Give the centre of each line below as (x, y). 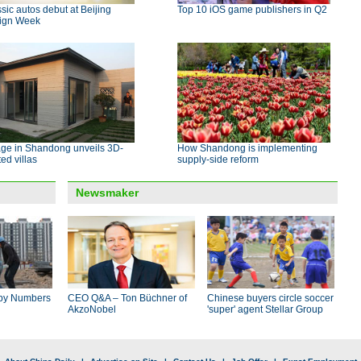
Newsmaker (107, 193)
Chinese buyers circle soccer (270, 298)
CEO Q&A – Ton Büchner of (127, 298)
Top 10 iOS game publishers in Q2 (252, 10)
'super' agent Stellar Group (265, 309)
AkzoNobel (92, 309)
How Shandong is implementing (247, 148)
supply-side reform (218, 160)
